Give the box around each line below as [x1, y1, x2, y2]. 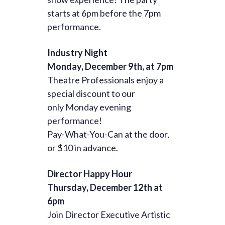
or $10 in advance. [47, 142, 118, 154]
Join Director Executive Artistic [47, 209, 170, 220]
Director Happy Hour [47, 168, 132, 180]
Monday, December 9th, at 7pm [47, 61, 173, 72]
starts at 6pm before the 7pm [47, 8, 161, 19]
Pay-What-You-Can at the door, [47, 129, 169, 140]
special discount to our [47, 88, 135, 99]
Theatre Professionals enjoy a [47, 74, 164, 86]
